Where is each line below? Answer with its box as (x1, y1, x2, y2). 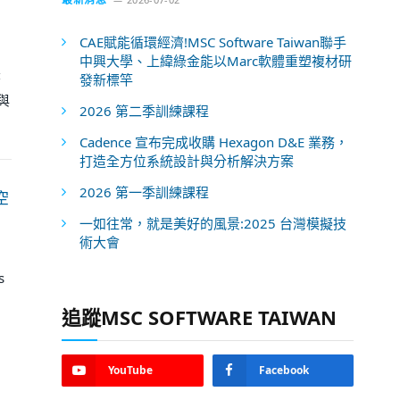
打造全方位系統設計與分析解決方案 (79, 152, 295, 171)
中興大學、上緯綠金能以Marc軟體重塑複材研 (79, 52, 353, 71)
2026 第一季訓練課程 (79, 183, 210, 202)
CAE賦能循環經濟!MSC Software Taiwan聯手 (79, 33, 347, 52)
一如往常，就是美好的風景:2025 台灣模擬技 (79, 214, 347, 233)
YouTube (108, 362, 154, 379)
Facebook (258, 362, 309, 379)
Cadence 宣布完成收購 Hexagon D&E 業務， (79, 133, 349, 152)
